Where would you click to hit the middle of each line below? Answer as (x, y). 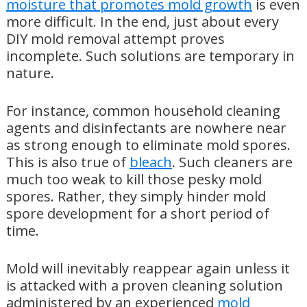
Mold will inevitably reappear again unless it (148, 269)
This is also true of (67, 162)
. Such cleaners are (232, 162)
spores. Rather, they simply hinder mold (136, 197)
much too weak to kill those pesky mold (134, 180)
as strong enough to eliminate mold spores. (148, 145)
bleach (150, 162)
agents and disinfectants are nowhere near (146, 128)
